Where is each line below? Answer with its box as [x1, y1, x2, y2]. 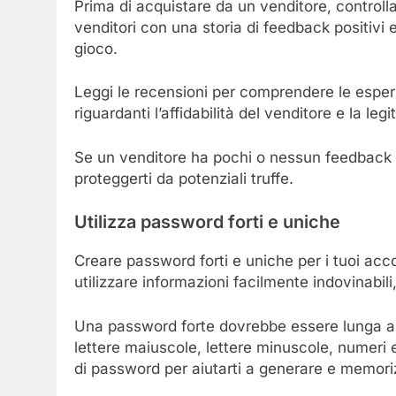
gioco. [74, 39, 118, 57]
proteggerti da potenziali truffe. [74, 169, 293, 187]
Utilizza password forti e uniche [74, 211, 340, 233]
